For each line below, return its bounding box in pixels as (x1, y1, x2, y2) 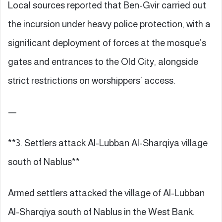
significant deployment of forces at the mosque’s (8, 37, 206, 48)
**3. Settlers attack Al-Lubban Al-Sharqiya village (8, 137, 208, 148)
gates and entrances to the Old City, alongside (8, 56, 198, 67)
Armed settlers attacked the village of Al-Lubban (8, 187, 205, 198)
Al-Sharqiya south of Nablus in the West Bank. (8, 206, 195, 217)
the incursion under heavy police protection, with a (8, 18, 211, 29)
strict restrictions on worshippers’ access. (8, 75, 175, 86)
